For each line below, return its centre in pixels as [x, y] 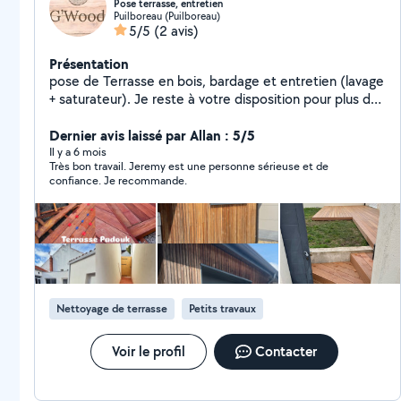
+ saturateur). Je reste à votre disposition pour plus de [214, 99]
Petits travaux [222, 308]
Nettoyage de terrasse [112, 308]
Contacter [286, 351]
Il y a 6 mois [78, 152]
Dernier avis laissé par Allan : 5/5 [152, 135]
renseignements [98, 117]
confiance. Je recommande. [118, 180]
